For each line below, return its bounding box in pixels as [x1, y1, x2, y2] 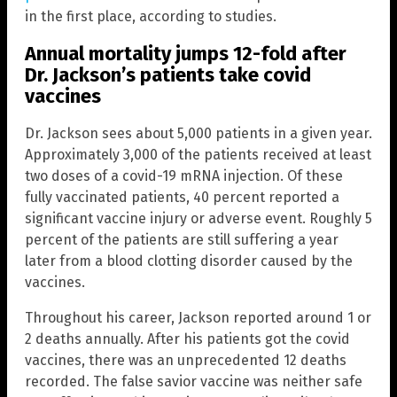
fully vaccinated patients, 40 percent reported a [25, 189, 339, 206]
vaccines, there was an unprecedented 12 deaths [25, 352, 346, 370]
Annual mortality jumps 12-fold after [25, 41, 346, 66]
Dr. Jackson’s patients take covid [25, 62, 311, 87]
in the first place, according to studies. [25, 7, 276, 25]
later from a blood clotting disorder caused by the [25, 253, 353, 270]
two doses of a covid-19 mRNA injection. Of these [25, 167, 343, 185]
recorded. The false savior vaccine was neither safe [25, 373, 362, 391]
